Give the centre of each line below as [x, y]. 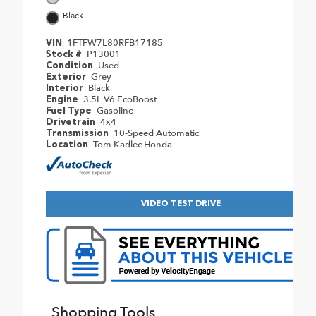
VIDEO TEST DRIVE [181, 203]
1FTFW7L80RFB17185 [115, 43]
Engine [63, 99]
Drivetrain [72, 122]
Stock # [65, 54]
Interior [66, 88]
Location [68, 145]
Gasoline [115, 110]
